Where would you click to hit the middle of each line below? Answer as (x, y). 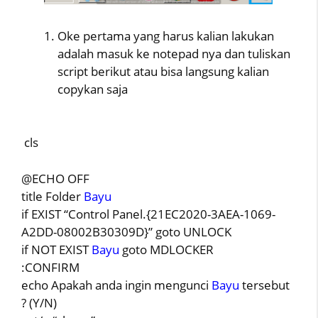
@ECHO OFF (55, 178)
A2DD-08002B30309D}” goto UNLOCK (126, 231)
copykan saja (94, 89)
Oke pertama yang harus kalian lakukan (166, 35)
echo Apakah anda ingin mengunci (116, 285)
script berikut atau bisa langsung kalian (163, 71)
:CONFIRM (50, 267)
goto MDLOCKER (166, 249)
